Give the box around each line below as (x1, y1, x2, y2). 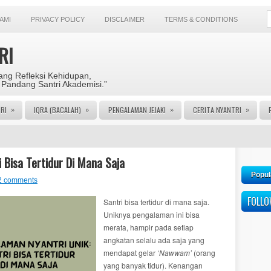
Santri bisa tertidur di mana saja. (103, 197, 209, 207)
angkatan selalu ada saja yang (103, 235, 204, 245)
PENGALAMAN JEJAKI (108, 105, 166, 115)
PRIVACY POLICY (31, 16, 85, 23)
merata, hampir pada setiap (103, 222, 194, 232)
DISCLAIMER (105, 16, 145, 23)
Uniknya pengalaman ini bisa (103, 209, 200, 220)
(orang (192, 247, 215, 258)
